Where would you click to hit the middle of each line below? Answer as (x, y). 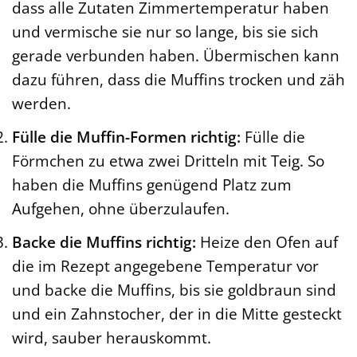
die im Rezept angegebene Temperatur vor (165, 265)
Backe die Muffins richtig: (104, 241)
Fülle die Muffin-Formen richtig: (126, 136)
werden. (41, 104)
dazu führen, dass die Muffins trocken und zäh (178, 80)
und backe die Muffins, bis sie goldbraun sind (174, 289)
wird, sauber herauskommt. (112, 337)
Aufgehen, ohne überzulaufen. (121, 208)
